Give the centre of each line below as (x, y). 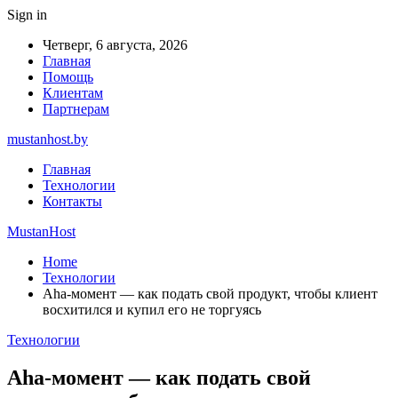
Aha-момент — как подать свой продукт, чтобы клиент (210, 294)
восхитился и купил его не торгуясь (152, 310)
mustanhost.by (48, 139)
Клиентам (73, 93)
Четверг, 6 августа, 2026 (115, 45)
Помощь (68, 77)
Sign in (27, 15)
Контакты (72, 201)
